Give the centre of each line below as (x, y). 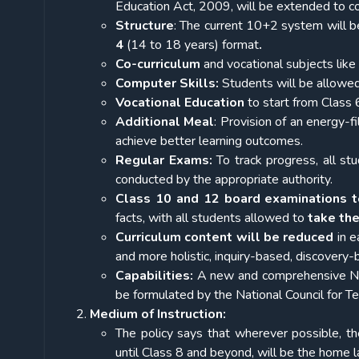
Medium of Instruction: (158, 315)
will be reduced (285, 238)
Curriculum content (174, 238)
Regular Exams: (164, 161)
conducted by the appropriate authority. (224, 180)
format (240, 45)
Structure (145, 26)
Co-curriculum (158, 65)
